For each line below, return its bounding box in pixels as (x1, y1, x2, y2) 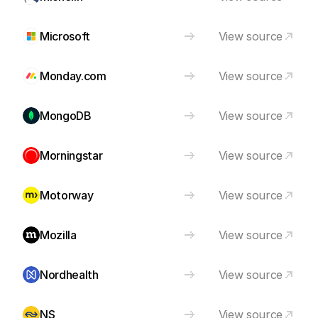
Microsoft (40, 29, 91, 43)
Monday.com (40, 69, 106, 83)
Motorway (40, 188, 94, 202)
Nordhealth (40, 268, 99, 282)
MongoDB (40, 109, 92, 123)
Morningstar (40, 148, 103, 163)
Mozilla (40, 228, 77, 242)
